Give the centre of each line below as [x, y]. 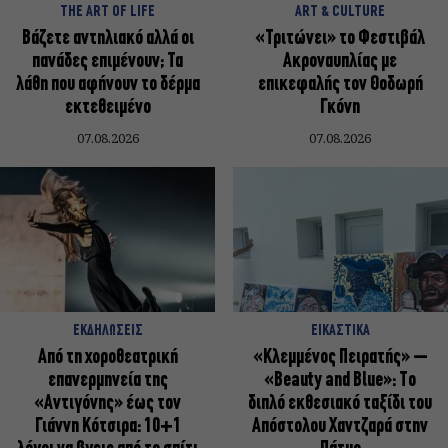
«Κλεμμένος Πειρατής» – [340, 357]
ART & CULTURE [340, 11]
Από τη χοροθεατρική [107, 357]
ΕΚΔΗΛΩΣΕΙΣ [107, 330]
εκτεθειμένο [107, 107]
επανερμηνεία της [107, 380]
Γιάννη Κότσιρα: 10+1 [107, 426]
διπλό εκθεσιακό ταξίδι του [340, 403]
